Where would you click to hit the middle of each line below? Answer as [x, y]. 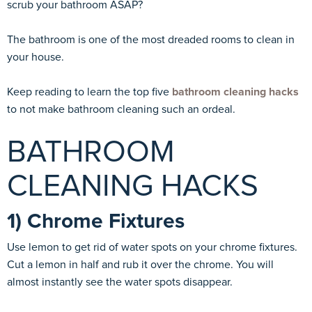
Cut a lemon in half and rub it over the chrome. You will [140, 264]
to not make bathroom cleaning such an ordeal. [121, 109]
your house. [36, 57]
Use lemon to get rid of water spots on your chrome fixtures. [152, 247]
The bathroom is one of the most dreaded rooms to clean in [151, 39]
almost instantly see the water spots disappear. [120, 282]
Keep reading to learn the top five [89, 92]
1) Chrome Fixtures [96, 221]
